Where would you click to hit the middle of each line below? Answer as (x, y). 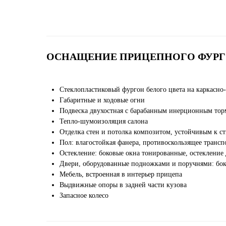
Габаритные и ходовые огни (102, 100)
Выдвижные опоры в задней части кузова (123, 185)
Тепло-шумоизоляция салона (104, 122)
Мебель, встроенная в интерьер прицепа (121, 175)
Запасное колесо (84, 196)
